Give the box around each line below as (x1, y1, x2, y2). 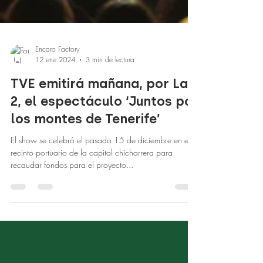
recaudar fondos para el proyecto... (11, 183, 133, 194)
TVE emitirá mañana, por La (11, 99, 188, 115)
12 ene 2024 (35, 78, 75, 88)
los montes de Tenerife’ (11, 134, 160, 150)
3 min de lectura (86, 78, 134, 88)
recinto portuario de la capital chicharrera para (11, 170, 173, 181)
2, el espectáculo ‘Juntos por (11, 117, 198, 133)
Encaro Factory (35, 68, 80, 77)
